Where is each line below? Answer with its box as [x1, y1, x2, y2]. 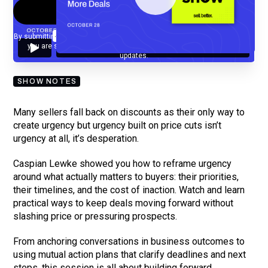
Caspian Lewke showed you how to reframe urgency [13, 157, 232, 169]
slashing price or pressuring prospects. [13, 210, 178, 222]
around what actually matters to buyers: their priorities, [13, 170, 239, 182]
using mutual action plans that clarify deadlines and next [13, 248, 246, 260]
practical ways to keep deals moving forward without [13, 197, 234, 209]
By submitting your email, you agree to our [13, 32, 155, 41]
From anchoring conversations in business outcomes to [13, 235, 245, 247]
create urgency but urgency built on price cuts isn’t [13, 119, 222, 131]
